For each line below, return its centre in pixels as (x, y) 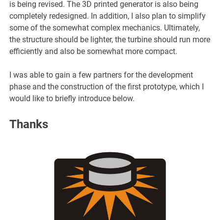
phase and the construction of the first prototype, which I (107, 86)
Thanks (29, 124)
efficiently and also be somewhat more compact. (94, 51)
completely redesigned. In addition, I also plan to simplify (108, 16)
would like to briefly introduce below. (72, 98)
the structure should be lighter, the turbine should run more (110, 39)
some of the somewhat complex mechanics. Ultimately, (105, 27)
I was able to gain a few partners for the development (101, 75)
